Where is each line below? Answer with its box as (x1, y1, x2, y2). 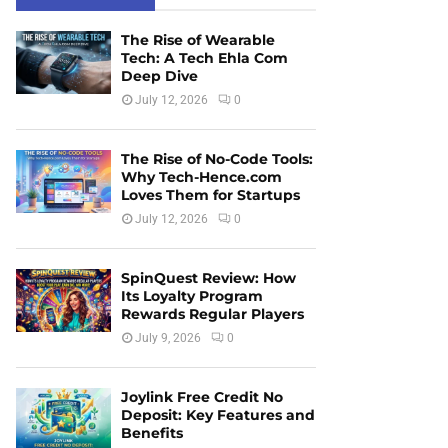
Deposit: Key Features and (121, 405, 315, 424)
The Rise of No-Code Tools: (121, 149, 313, 168)
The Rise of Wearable (121, 30, 275, 49)
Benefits (121, 423, 183, 442)
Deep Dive (121, 66, 198, 85)
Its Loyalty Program (121, 286, 263, 305)
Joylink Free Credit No (121, 387, 283, 406)
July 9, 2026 (135, 330, 201, 345)
